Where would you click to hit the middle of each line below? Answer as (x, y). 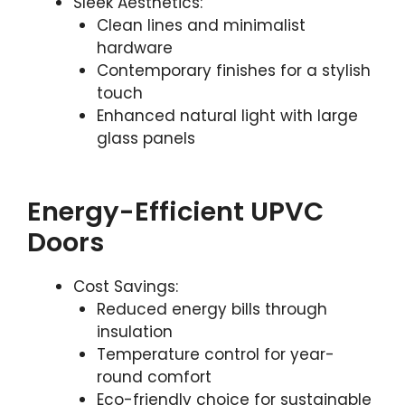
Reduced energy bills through (212, 309)
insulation (134, 331)
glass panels (146, 138)
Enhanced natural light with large (227, 116)
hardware (134, 48)
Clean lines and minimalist (201, 25)
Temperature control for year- (215, 354)
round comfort (154, 377)
